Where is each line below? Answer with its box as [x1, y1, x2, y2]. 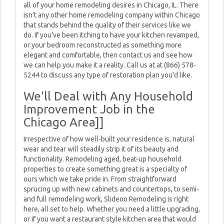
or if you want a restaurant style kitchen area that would [23, 215, 196, 223]
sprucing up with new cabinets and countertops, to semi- [23, 185, 199, 193]
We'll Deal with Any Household [23, 89, 193, 103]
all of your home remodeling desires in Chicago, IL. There [23, 1, 198, 9]
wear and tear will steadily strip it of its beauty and [23, 145, 178, 153]
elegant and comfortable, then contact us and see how [23, 51, 192, 59]
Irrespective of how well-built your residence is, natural [23, 135, 194, 143]
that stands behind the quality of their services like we [23, 21, 191, 29]
